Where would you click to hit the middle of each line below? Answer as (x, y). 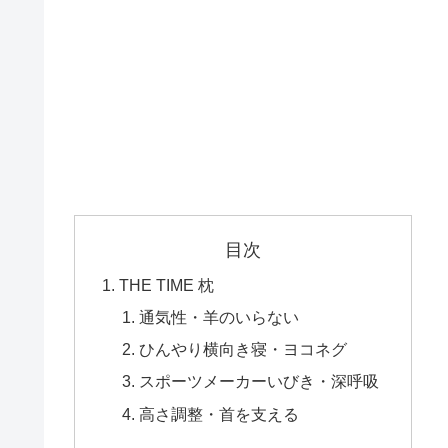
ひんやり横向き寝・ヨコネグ (242, 349)
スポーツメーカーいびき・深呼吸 (258, 381)
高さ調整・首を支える (218, 413)
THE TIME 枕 (167, 284)
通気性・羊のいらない (218, 316)
